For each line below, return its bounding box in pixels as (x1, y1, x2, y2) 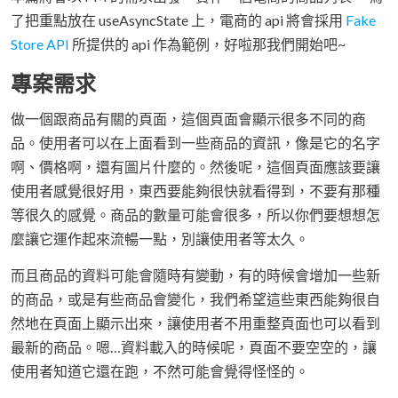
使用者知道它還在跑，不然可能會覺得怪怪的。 (11, 362, 309, 380)
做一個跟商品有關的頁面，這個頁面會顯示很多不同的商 (11, 110, 366, 128)
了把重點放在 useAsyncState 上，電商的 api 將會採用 (11, 12, 346, 29)
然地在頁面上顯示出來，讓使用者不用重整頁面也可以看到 (11, 314, 380, 332)
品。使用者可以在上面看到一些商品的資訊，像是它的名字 (11, 134, 380, 152)
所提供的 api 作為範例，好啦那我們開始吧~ (69, 36, 346, 53)
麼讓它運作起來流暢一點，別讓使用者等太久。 (11, 230, 309, 248)
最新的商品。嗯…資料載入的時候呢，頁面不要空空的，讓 (11, 338, 377, 356)
